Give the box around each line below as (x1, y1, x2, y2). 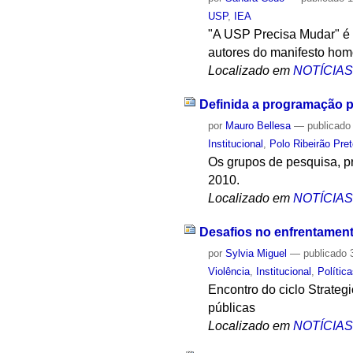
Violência (208, 265, 251, 277)
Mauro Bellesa (225, 119, 292, 132)
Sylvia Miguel (225, 247, 288, 259)
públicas (208, 300, 256, 314)
